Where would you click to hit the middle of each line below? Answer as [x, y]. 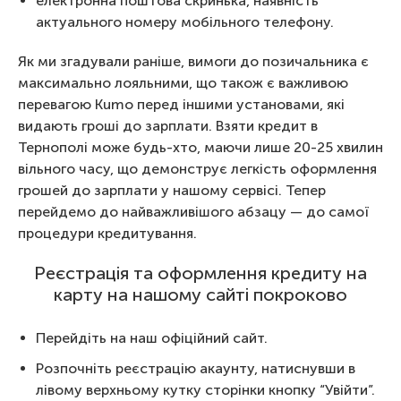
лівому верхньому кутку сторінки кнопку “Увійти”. [205, 390]
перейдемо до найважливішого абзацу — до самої [193, 212]
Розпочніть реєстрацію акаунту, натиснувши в [196, 368]
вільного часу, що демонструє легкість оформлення [197, 169]
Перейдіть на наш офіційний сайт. [152, 338]
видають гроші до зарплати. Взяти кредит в [168, 126]
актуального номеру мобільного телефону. [185, 22]
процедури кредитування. [107, 233]
